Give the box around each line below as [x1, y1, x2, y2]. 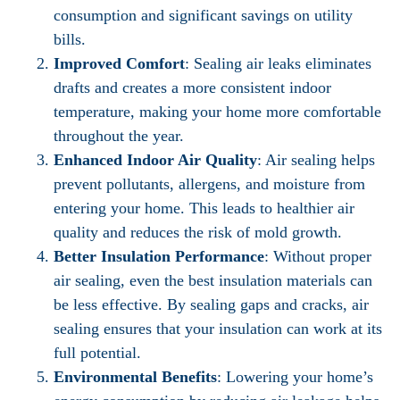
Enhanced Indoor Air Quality [54, 151, 257, 169]
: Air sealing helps [257, 151, 375, 169]
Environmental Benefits [54, 368, 217, 386]
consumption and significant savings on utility [54, 6, 353, 24]
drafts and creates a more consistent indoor [54, 79, 331, 96]
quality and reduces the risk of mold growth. [54, 223, 342, 241]
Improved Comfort [54, 54, 185, 72]
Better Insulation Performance [54, 247, 264, 265]
